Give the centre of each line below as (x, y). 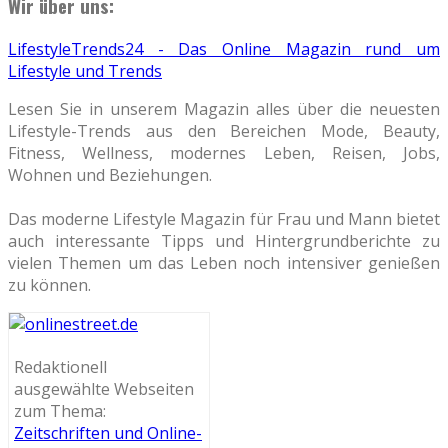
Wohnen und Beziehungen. (110, 175)
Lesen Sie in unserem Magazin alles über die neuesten (224, 109)
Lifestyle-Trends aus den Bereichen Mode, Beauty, (224, 131)
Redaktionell (60, 367)
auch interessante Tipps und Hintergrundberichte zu (224, 241)
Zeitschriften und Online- (108, 433)
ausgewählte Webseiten (104, 389)
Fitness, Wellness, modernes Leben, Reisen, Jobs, (224, 153)
